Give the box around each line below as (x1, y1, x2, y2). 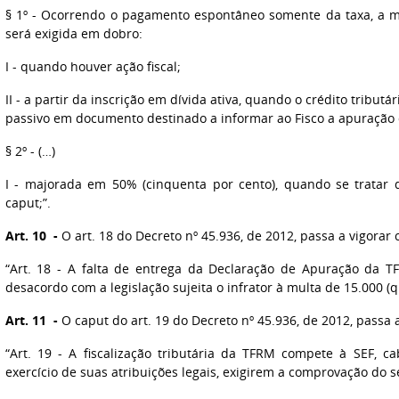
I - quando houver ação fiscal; (4, 58, 181, 75)
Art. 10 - (4, 227, 58, 244)
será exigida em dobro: (4, 25, 142, 42)
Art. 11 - (4, 312, 58, 329)
